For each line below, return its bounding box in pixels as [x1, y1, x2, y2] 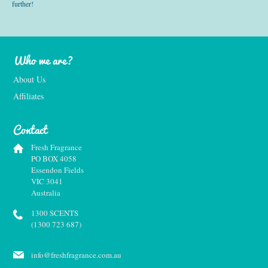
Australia [31, 187, 60, 198]
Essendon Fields [31, 164, 84, 175]
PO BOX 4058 [31, 153, 77, 164]
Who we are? [13, 50, 73, 69]
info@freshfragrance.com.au [31, 249, 121, 260]
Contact [13, 120, 47, 139]
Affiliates [13, 90, 44, 102]
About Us [13, 73, 45, 85]
